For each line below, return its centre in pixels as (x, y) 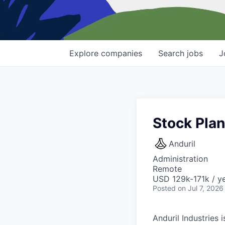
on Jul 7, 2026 (201, 188)
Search (173, 53)
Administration (180, 159)
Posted (164, 188)
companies (122, 53)
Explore (85, 53)
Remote (167, 169)
